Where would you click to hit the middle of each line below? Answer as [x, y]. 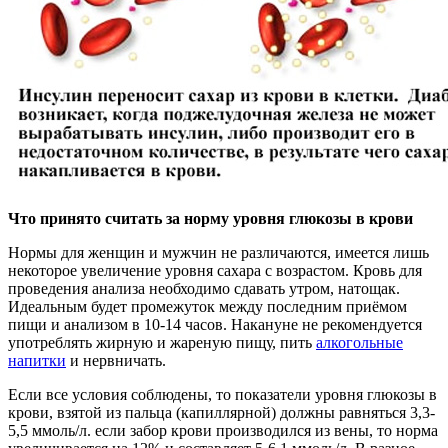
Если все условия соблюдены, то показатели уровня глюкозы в [222, 394]
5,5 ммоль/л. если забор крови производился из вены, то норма [223, 430]
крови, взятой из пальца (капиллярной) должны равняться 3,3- [221, 412]
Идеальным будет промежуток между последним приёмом [207, 306]
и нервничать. [116, 360]
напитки [37, 360]
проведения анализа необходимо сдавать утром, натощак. [204, 288]
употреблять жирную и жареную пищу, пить [162, 342]
